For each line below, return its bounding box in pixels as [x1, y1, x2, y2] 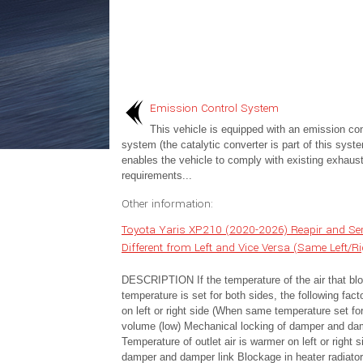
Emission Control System [149, 100, 279, 116]
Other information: [121, 196, 213, 211]
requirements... [121, 169, 192, 181]
